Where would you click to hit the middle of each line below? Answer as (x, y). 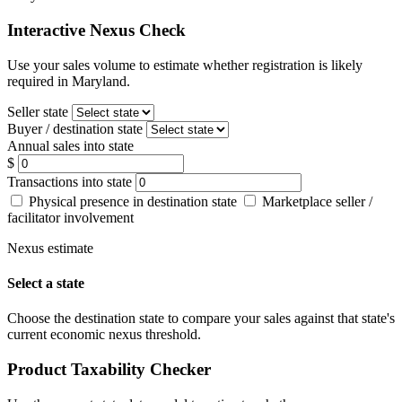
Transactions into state (70, 181)
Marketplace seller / (315, 201)
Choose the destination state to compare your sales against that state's (201, 319)
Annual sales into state (70, 145)
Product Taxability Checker (109, 369)
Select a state (46, 283)
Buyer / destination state (75, 128)
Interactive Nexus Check (96, 30)
